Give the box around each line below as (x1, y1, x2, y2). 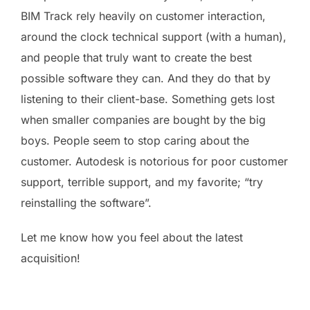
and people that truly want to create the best (21, 51, 252, 64)
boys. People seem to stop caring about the (21, 134, 249, 147)
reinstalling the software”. (21, 196, 152, 210)
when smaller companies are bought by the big (21, 113, 266, 127)
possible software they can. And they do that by (21, 71, 271, 85)
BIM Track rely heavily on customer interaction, (21, 9, 266, 23)
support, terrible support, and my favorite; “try (21, 175, 263, 189)
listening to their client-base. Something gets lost (21, 92, 275, 106)
